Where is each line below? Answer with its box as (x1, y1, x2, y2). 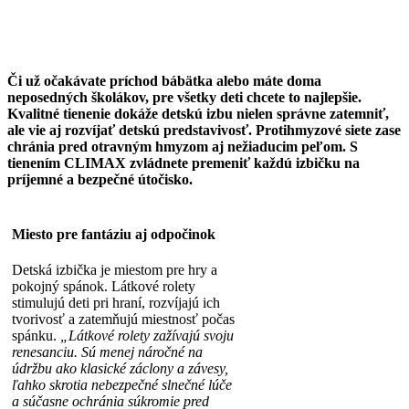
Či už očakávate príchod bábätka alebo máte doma (7, 72, 321, 89)
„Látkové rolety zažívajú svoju (60, 328, 234, 344)
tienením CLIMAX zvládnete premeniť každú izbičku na (7, 154, 360, 171)
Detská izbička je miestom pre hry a (12, 262, 217, 278)
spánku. (12, 328, 60, 344)
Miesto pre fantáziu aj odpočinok (12, 226, 215, 243)
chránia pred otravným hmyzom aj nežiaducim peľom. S (7, 138, 358, 154)
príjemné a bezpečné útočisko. (7, 171, 193, 187)
